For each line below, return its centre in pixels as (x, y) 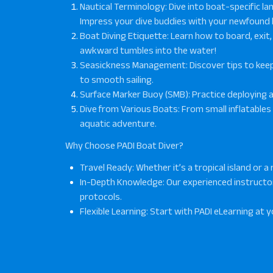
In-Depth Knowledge (121, 182)
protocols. (101, 197)
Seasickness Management (133, 65)
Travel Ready (106, 167)
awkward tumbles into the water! (148, 50)
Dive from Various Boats (129, 109)
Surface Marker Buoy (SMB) (134, 94)
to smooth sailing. (117, 80)
